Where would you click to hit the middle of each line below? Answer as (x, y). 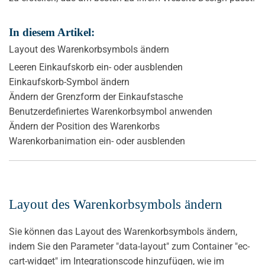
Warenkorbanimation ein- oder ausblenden (97, 141)
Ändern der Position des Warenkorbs (84, 127)
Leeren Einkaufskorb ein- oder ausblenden (96, 67)
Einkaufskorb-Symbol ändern (69, 82)
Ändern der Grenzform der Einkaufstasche (96, 97)
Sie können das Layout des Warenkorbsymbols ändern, (123, 232)
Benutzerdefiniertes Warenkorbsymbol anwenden (111, 112)
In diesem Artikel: (52, 33)
